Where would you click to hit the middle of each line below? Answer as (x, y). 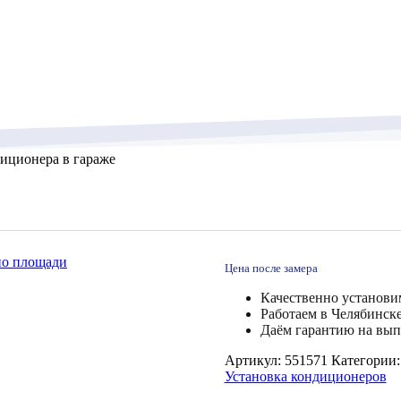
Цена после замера (271, 268)
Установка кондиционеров (305, 376)
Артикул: (254, 360)
